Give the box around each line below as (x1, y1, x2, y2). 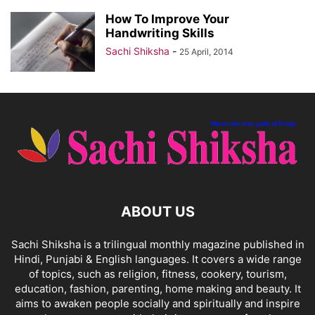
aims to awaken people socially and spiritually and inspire (15, 296, 300, 310)
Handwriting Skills (105, 26, 214, 40)
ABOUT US (120, 202, 195, 220)
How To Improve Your (105, 12, 229, 26)
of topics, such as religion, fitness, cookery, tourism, (28, 266, 287, 281)
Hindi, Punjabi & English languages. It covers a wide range (13, 252, 302, 266)
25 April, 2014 (179, 46, 233, 57)
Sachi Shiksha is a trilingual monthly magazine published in (11, 237, 304, 251)
